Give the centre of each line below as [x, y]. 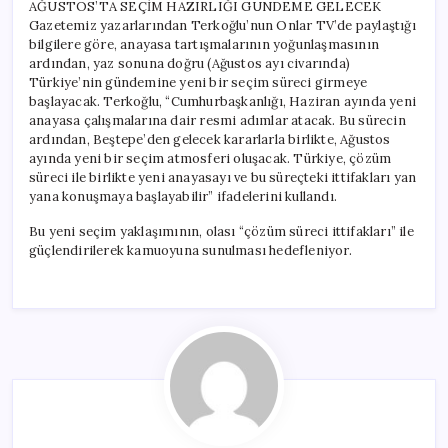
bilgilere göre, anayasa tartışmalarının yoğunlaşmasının [204, 44]
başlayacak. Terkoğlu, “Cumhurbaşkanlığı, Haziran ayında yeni [222, 101]
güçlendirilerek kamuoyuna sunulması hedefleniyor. [190, 250]
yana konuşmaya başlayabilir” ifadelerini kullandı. [183, 196]
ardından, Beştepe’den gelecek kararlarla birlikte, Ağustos [210, 139]
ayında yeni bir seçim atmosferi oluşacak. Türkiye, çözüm [210, 158]
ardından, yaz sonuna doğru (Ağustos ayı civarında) [189, 63]
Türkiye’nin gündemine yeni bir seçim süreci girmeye [198, 82]
